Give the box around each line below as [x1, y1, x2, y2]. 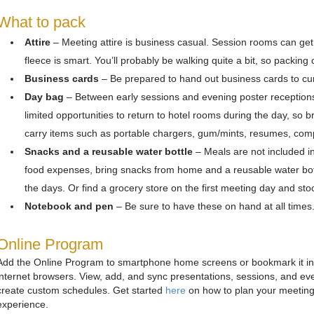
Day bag [24, 90, 67, 102]
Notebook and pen [24, 200, 116, 212]
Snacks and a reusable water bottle [24, 145, 196, 157]
